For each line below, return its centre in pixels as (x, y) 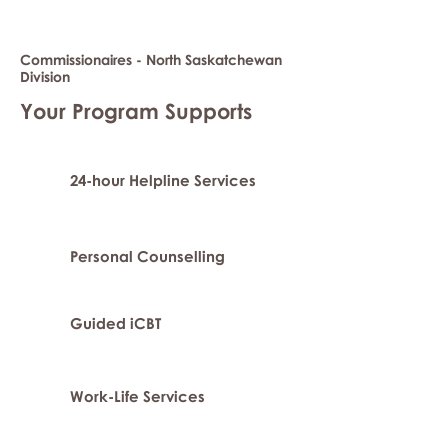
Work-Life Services (137, 396)
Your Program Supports (136, 111)
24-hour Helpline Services (163, 180)
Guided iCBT (115, 323)
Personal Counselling (147, 256)
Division (45, 76)
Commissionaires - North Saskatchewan (151, 59)
